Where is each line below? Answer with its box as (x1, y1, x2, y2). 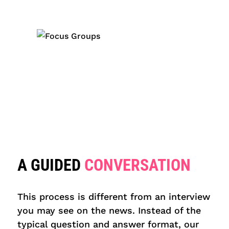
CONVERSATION (84, 155, 191, 175)
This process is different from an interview (17, 191, 210, 202)
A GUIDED (17, 155, 84, 175)
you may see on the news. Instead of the (17, 204, 201, 216)
